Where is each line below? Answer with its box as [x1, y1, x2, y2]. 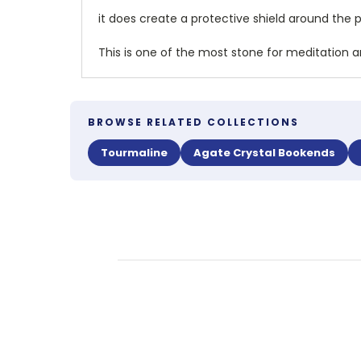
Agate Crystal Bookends [193, 144, 335, 160]
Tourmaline [101, 144, 168, 160]
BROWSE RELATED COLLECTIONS [88, 114, 299, 129]
